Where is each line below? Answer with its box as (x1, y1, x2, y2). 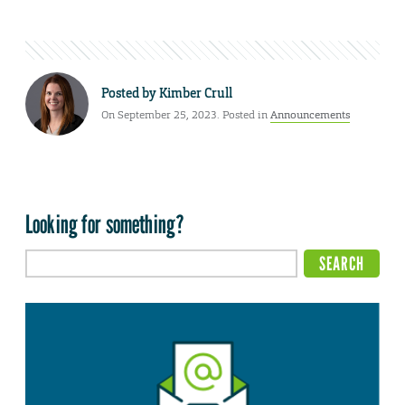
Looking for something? (25, 209, 185, 240)
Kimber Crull (159, 84, 232, 101)
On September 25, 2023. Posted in (101, 107, 270, 122)
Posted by (101, 84, 159, 101)
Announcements (270, 107, 350, 122)
